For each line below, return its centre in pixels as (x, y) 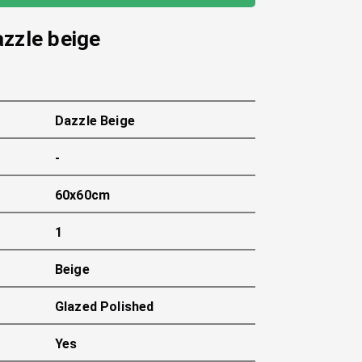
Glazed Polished (105, 307)
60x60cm (83, 195)
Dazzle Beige (95, 121)
